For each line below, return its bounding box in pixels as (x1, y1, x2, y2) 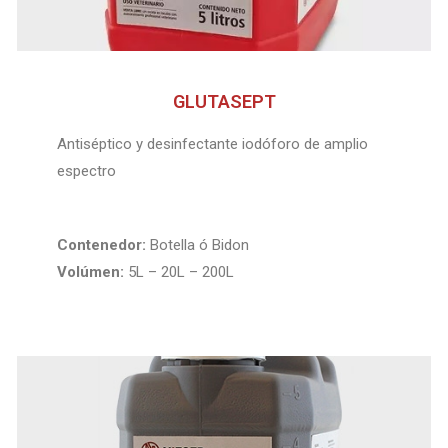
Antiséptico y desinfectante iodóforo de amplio (57, 135, 369, 154)
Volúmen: (57, 262, 129, 281)
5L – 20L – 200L (128, 262, 239, 281)
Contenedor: (57, 235, 147, 254)
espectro (57, 162, 117, 181)
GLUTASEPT (172, 91, 276, 113)
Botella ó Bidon (146, 235, 250, 254)
